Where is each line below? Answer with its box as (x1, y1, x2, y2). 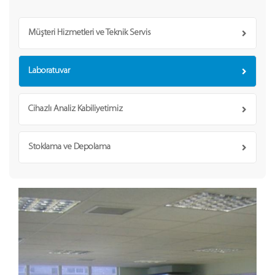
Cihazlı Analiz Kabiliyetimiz (28, 104, 123, 114)
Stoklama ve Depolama (28, 142, 110, 152)
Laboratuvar (28, 66, 70, 76)
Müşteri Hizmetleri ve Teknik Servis (28, 28, 151, 37)
